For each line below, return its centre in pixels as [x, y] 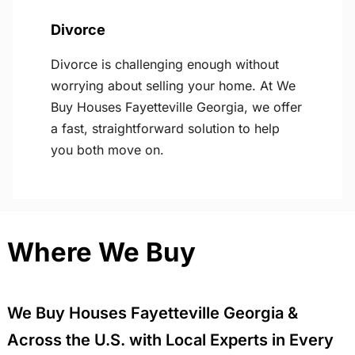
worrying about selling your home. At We [173, 86]
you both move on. [107, 150]
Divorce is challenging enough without [165, 65]
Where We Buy [101, 252]
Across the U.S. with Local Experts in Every [170, 340]
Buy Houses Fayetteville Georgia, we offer [176, 107]
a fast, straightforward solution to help [165, 129]
